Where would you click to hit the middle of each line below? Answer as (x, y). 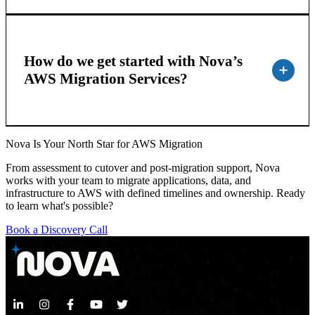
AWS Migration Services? (105, 78)
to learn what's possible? (59, 205)
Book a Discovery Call (57, 229)
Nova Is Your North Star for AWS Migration (104, 143)
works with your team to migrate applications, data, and (128, 180)
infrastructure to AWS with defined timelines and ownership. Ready (155, 193)
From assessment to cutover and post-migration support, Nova (143, 167)
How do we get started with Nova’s (133, 61)
